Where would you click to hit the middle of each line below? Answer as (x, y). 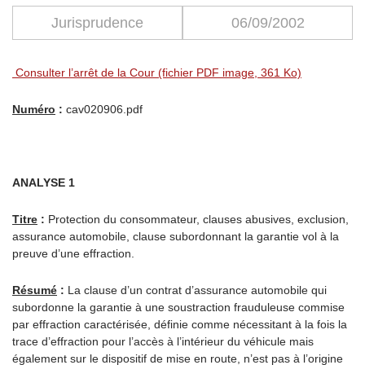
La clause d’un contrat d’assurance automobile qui (196, 290)
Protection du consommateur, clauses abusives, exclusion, (197, 219)
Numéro (34, 109)
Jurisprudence (97, 23)
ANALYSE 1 (44, 182)
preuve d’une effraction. (73, 253)
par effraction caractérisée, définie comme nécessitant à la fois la (180, 324)
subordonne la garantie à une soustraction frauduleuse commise (178, 307)
